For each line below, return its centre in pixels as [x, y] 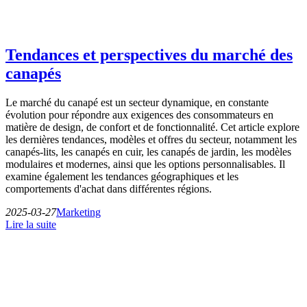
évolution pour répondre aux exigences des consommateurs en [139, 114]
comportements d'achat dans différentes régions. [109, 188]
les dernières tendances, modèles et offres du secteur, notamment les [151, 139]
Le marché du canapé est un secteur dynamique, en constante [137, 102]
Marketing [78, 212]
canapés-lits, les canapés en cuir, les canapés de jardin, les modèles [148, 151]
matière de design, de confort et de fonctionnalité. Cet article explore [152, 127]
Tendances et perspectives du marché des [149, 54]
